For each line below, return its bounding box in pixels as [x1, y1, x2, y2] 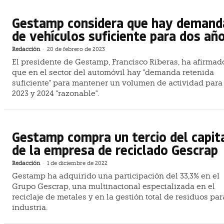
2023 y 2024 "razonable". [12, 88, 99, 98]
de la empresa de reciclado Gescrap [12, 141, 218, 159]
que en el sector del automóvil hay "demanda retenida [12, 67, 214, 77]
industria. [12, 203, 47, 212]
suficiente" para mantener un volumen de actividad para [12, 78, 222, 87]
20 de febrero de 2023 [47, 45, 105, 52]
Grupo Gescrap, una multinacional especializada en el [12, 182, 215, 191]
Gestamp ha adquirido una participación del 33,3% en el [12, 171, 219, 181]
